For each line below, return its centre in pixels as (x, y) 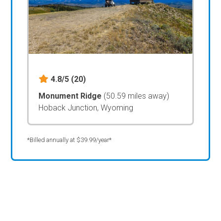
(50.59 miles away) (137, 96)
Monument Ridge (71, 96)
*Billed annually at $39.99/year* (70, 140)
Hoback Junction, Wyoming (86, 108)
